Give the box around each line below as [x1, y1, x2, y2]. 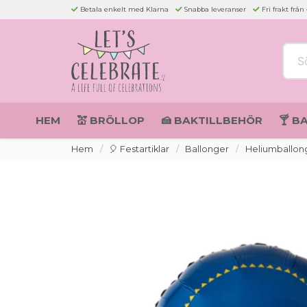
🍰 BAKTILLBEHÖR [160, 114, 262, 127]
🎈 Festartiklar [109, 144, 170, 154]
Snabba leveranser [184, 5, 246, 13]
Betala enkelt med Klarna [80, 5, 169, 13]
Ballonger [185, 144, 230, 154]
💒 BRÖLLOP [76, 114, 145, 127]
